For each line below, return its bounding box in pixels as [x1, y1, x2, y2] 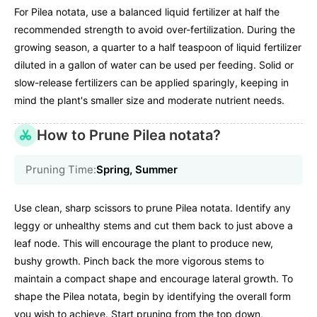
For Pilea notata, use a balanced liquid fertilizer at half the [14, 6, 279, 18]
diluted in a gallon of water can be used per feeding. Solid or [14, 59, 294, 71]
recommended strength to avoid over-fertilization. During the [14, 23, 295, 36]
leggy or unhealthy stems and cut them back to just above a [14, 219, 293, 232]
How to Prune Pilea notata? [37, 127, 221, 144]
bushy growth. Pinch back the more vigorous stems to [14, 255, 264, 267]
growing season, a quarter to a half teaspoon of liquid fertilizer [14, 41, 301, 54]
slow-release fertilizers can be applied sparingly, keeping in [14, 76, 289, 89]
